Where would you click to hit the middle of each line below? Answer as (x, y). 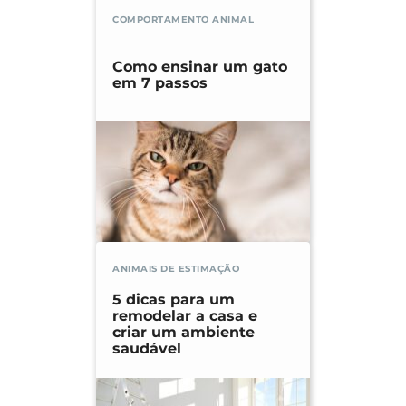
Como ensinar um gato (200, 66)
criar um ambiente (184, 332)
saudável (147, 348)
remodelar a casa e (185, 315)
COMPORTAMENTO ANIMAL (183, 19)
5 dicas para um (174, 299)
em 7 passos (160, 82)
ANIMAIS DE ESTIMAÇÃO (176, 268)
